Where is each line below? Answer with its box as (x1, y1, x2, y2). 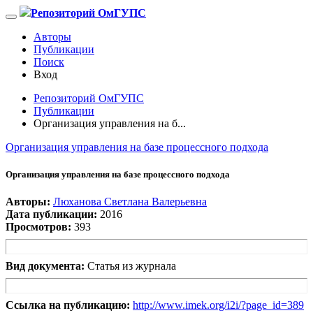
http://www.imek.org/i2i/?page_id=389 (133, 299, 304, 312)
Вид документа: (6, 260, 85, 272)
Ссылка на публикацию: (6, 299, 130, 312)
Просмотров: (6, 221, 71, 233)
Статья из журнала (87, 260, 176, 272)
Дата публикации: (6, 208, 97, 221)
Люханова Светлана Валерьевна (53, 196, 207, 208)
